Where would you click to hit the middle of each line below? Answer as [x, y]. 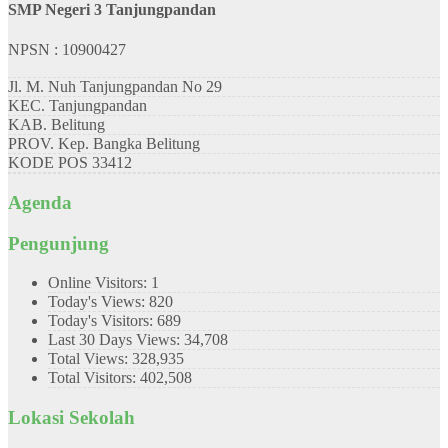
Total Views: [90, 358]
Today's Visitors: [102, 320]
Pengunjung [58, 244]
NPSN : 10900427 [67, 49]
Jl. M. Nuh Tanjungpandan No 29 [115, 86]
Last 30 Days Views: [116, 339]
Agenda [40, 203]
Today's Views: [98, 301]
